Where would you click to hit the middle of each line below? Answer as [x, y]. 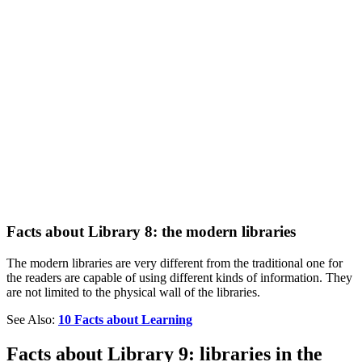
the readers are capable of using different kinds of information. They [179, 277]
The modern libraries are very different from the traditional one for [175, 263]
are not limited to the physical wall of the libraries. [133, 292]
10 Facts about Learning [125, 319]
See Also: [32, 319]
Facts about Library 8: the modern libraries [151, 231]
